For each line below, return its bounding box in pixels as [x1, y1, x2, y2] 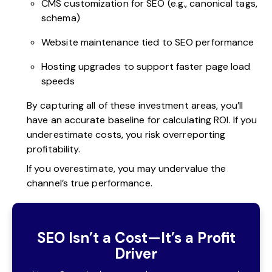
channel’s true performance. [27, 176, 152, 189]
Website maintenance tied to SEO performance [41, 35, 254, 49]
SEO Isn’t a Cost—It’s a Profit [36, 228, 236, 247]
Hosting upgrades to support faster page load [41, 59, 251, 73]
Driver [115, 243, 157, 263]
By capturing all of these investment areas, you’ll [27, 98, 243, 112]
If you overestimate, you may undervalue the [27, 161, 226, 175]
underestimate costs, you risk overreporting [27, 127, 226, 141]
